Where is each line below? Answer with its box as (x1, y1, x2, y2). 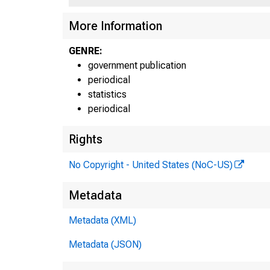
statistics (88, 88, 127, 100)
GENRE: (69, 45, 102, 57)
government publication (88, 59, 186, 71)
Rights (69, 131, 102, 146)
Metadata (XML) (69, 214, 136, 226)
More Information (69, 18, 162, 33)
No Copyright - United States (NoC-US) (69, 159, 233, 171)
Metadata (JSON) (69, 238, 142, 250)
